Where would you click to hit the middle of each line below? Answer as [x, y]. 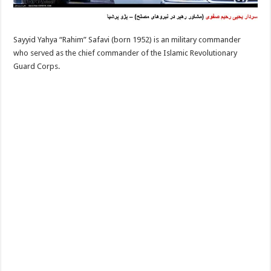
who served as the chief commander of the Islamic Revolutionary [126, 53]
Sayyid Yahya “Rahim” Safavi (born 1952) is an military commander [127, 40]
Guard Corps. [37, 67]
